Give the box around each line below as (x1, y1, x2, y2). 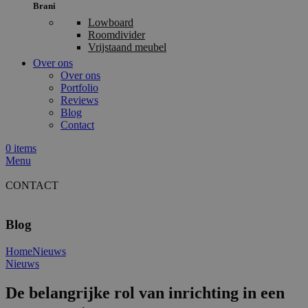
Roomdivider (88, 29, 145, 41)
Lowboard (88, 16, 133, 29)
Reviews (60, 94, 98, 107)
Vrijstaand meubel (88, 41, 166, 54)
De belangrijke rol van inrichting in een (5, 283, 285, 302)
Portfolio (60, 82, 98, 94)
